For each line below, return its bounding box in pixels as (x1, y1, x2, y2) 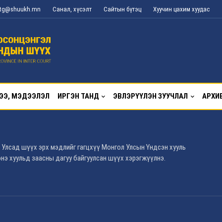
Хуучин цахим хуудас (153, 5, 210, 13)
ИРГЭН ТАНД (57, 92, 99, 101)
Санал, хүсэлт (53, 5, 92, 13)
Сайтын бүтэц (104, 5, 141, 13)
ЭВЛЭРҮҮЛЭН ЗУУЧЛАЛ (113, 92, 188, 101)
